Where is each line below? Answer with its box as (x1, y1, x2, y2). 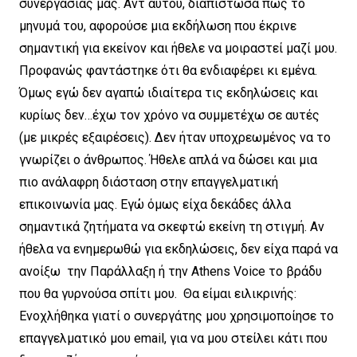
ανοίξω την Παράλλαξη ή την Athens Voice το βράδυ (19, 264, 322, 279)
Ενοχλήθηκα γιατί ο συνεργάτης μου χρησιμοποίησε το (19, 308, 334, 324)
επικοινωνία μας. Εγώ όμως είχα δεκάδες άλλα (19, 197, 291, 212)
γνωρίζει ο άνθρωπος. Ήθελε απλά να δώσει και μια (19, 152, 317, 167)
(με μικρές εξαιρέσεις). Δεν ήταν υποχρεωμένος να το (19, 130, 331, 145)
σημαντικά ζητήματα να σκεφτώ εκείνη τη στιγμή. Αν (19, 219, 324, 234)
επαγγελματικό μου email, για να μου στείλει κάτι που (19, 331, 328, 346)
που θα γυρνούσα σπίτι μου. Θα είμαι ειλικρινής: (19, 286, 296, 301)
